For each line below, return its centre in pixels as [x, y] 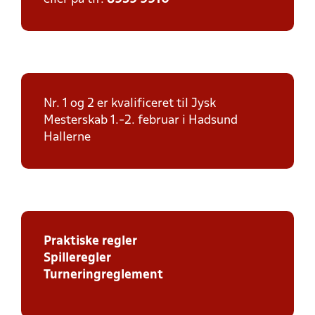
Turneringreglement [103, 275]
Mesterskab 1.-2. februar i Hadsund [141, 121]
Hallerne [67, 137]
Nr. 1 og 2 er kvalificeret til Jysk [130, 104]
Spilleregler [77, 258]
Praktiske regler [90, 242]
